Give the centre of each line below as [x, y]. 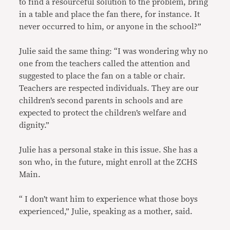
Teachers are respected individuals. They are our [109, 88]
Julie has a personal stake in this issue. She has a [109, 150]
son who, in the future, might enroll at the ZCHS [108, 162]
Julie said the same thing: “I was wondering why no [114, 51]
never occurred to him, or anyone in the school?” [110, 26]
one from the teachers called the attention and [105, 63]
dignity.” [34, 125]
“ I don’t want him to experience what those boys [109, 199]
